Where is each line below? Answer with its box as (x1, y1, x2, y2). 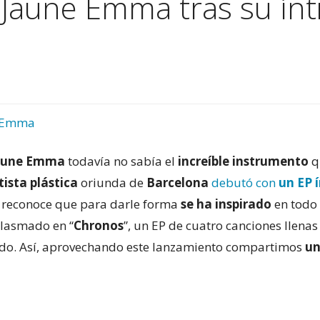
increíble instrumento (178, 153, 312, 169)
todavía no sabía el (65, 153, 179, 169)
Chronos (74, 217, 124, 234)
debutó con (211, 174, 279, 191)
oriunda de (78, 174, 147, 191)
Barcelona (146, 174, 209, 191)
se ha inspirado (181, 196, 272, 212)
